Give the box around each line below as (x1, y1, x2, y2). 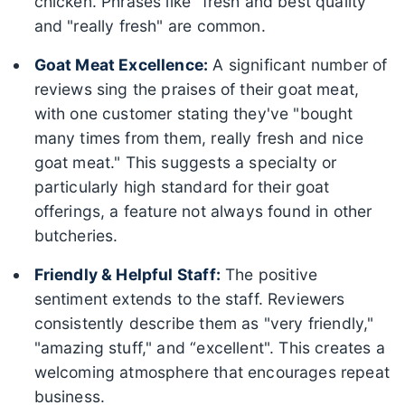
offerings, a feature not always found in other (33, 201, 372, 221)
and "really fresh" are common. (33, 15, 266, 35)
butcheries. (33, 225, 118, 245)
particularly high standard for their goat (33, 176, 330, 196)
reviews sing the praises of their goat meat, (33, 79, 360, 99)
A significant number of (208, 54, 388, 74)
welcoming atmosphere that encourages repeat (33, 362, 391, 381)
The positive (220, 264, 318, 284)
